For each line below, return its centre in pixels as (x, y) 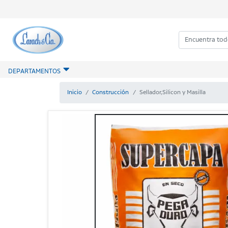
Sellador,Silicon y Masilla (173, 92)
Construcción (111, 92)
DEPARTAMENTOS (34, 72)
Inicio (74, 92)
